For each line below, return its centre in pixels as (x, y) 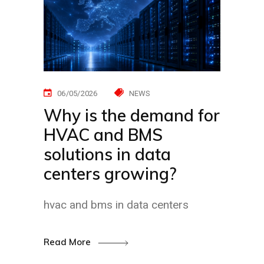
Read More (68, 242)
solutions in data (107, 154)
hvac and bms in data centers (116, 204)
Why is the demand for (132, 115)
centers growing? (110, 173)
